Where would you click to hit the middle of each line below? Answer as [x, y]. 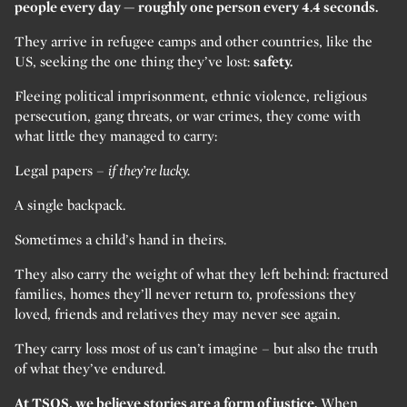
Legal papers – [61, 171]
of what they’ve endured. [90, 369]
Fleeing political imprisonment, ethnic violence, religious [191, 96]
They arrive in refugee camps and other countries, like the [194, 42]
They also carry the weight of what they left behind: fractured [201, 274]
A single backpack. [70, 205]
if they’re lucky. [149, 171]
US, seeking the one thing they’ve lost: [134, 62]
